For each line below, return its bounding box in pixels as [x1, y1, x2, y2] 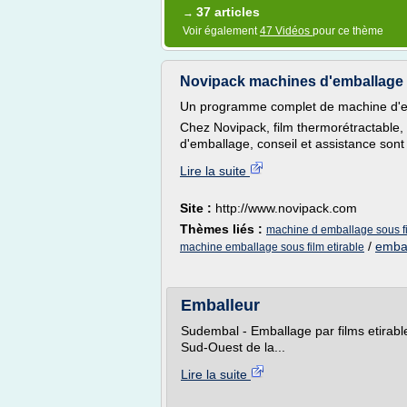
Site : [180, 201, 215, 215]
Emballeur [181, 296, 260, 314]
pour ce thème [313, 25, 383, 37]
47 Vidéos [260, 25, 313, 37]
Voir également [183, 25, 260, 37]
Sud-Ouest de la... [181, 340, 285, 354]
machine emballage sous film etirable [180, 241, 364, 253]
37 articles [196, 5, 260, 19]
